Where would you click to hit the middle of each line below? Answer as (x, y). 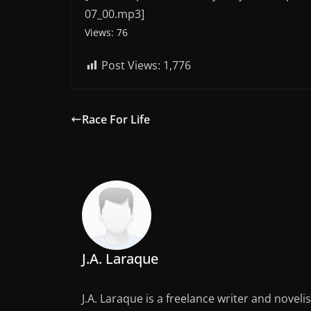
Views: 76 (106, 33)
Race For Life (116, 120)
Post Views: (131, 66)
